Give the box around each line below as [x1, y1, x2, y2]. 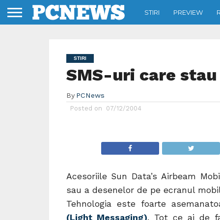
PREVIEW [173, 8, 203, 16]
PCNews [76, 91, 105, 99]
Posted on [66, 105, 104, 112]
